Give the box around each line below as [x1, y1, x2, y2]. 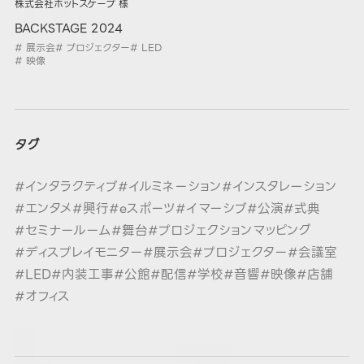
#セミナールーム [14, 220, 111, 241]
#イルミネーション [117, 176, 222, 197]
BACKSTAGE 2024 [14, 18, 123, 38]
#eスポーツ [108, 198, 175, 219]
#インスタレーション [221, 176, 337, 197]
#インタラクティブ [14, 176, 118, 197]
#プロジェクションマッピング [147, 220, 311, 241]
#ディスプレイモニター [14, 242, 143, 263]
